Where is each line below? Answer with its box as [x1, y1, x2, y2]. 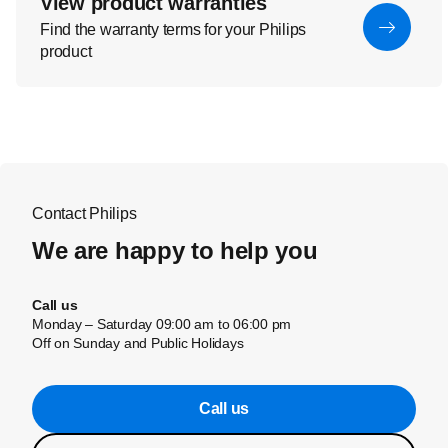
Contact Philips [32, 204, 137, 222]
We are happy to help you [32, 236, 318, 264]
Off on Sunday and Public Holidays [32, 334, 244, 351]
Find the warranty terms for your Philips [40, 20, 306, 38]
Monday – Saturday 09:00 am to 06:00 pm [32, 315, 292, 332]
